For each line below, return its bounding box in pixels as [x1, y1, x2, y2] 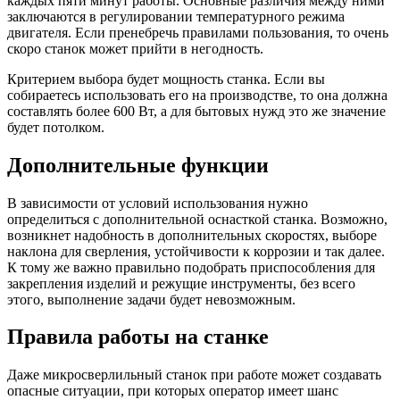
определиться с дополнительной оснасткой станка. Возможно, [7, 211, 387, 227]
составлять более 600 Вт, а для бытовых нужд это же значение [7, 103, 386, 119]
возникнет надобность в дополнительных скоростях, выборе [7, 227, 377, 243]
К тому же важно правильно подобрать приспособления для [7, 259, 375, 275]
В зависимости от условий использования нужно [7, 195, 308, 211]
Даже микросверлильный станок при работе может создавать [7, 367, 381, 383]
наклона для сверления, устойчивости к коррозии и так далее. [7, 243, 385, 259]
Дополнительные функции [7, 153, 269, 177]
